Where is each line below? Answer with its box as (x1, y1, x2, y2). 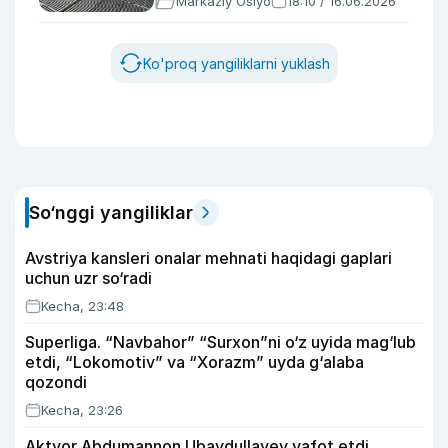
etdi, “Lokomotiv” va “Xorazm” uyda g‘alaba (25, 352, 364, 372)
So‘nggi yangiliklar (29, 202, 193, 223)
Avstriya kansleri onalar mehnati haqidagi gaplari (25, 248, 392, 268)
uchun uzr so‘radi (25, 268, 152, 288)
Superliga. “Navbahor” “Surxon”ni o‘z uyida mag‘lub (25, 332, 416, 352)
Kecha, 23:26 (41, 402, 123, 418)
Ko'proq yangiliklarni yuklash (142, 54, 330, 72)
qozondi (25, 372, 87, 392)
